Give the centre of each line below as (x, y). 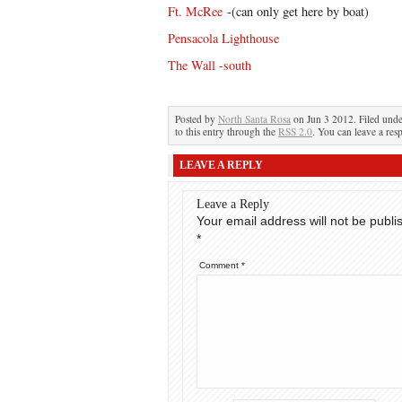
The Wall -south (210, 65)
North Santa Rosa (254, 119)
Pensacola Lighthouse (223, 38)
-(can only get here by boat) (296, 11)
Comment (220, 265)
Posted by (197, 119)
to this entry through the (227, 131)
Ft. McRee (195, 11)
